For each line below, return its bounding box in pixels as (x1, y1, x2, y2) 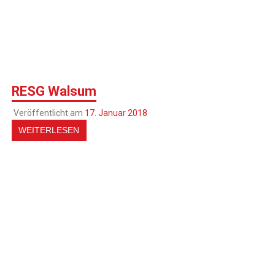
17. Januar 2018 (84, 108, 147, 118)
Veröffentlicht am (13, 108, 85, 118)
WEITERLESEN (18, 125, 80, 135)
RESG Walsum (12, 83, 97, 99)
